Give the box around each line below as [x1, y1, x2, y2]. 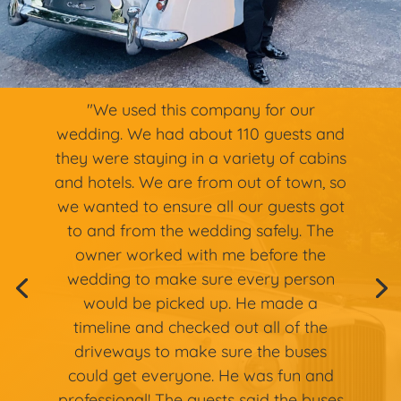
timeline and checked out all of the [73, 317, 328, 338]
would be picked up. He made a [83, 293, 318, 314]
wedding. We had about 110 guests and [56, 124, 345, 145]
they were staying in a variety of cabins [55, 148, 346, 169]
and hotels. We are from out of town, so [55, 172, 346, 193]
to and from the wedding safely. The [67, 220, 334, 242]
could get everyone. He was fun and [67, 365, 334, 387]
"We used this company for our [86, 99, 315, 121]
